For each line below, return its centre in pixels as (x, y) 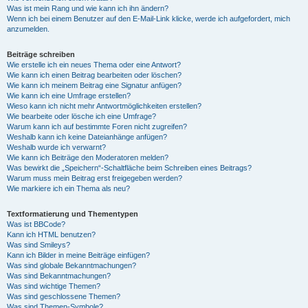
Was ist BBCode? (36, 224)
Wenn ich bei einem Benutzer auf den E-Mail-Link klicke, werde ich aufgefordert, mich (148, 19)
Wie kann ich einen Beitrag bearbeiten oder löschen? (94, 75)
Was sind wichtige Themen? (54, 286)
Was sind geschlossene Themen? (64, 296)
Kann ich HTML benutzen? (51, 234)
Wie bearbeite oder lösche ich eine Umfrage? (81, 116)
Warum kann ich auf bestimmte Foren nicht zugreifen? (97, 126)
